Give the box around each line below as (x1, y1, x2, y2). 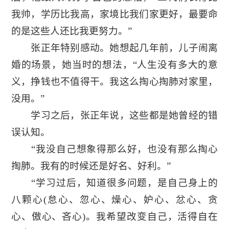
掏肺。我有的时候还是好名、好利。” (11, 161, 171, 172)
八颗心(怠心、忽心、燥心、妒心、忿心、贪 (11, 194, 218, 205)
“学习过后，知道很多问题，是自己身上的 (11, 177, 218, 189)
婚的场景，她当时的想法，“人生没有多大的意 (11, 59, 218, 71)
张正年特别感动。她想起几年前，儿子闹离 (11, 42, 218, 54)
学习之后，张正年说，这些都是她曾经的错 (11, 110, 218, 121)
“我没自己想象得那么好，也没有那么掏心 (11, 144, 218, 155)
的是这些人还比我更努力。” (11, 26, 132, 37)
